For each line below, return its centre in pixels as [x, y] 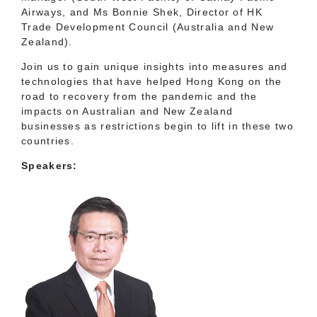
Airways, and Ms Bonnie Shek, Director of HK [142, 12]
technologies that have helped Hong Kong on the [152, 82]
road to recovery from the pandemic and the [139, 97]
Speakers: [50, 166]
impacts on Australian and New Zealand [127, 111]
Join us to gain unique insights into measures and [155, 67]
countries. [48, 141]
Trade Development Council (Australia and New [148, 27]
